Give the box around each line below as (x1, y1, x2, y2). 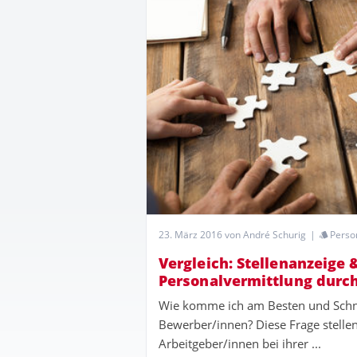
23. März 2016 (159, 228, 222, 242)
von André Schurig (222, 228, 306, 242)
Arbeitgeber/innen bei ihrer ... (159, 335, 321, 352)
